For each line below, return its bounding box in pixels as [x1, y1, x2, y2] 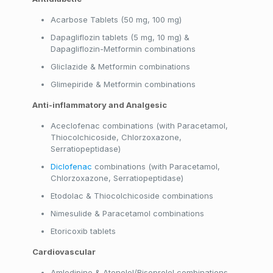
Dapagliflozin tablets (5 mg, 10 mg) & [50, 32, 190, 42]
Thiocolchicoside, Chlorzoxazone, [50, 132, 182, 142]
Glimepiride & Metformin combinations [50, 79, 196, 89]
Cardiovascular [32, 247, 96, 257]
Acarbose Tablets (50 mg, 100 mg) [50, 15, 182, 24]
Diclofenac [50, 161, 92, 171]
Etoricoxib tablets [50, 226, 116, 236]
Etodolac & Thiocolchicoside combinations [50, 191, 213, 200]
